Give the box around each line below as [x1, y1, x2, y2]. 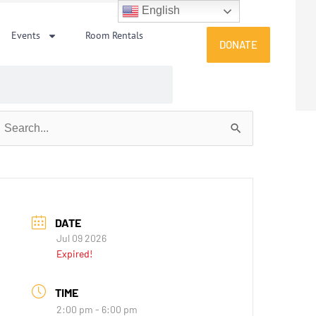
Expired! [56, 248, 93, 260]
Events [11, 29, 41, 42]
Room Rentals [85, 29, 144, 42]
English [139, 4, 181, 17]
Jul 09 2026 [56, 232, 107, 245]
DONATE [219, 38, 258, 51]
